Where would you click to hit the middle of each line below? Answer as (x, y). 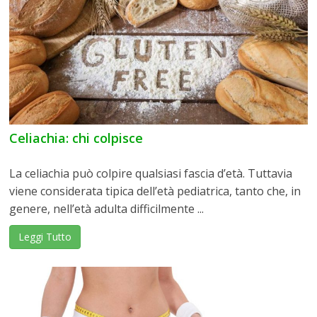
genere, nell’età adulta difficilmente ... (107, 208)
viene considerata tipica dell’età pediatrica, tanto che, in (155, 191)
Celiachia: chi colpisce (76, 138)
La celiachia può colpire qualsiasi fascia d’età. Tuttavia (151, 173)
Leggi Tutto (45, 236)
